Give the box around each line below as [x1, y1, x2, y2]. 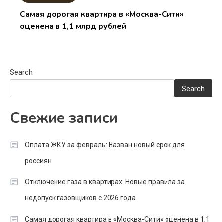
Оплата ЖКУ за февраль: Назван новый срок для [25, 140, 185, 149]
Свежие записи [10, 108, 118, 128]
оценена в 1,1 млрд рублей [20, 20, 127, 32]
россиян [25, 156, 52, 165]
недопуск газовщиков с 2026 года [25, 193, 136, 202]
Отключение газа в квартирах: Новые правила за [25, 177, 185, 186]
